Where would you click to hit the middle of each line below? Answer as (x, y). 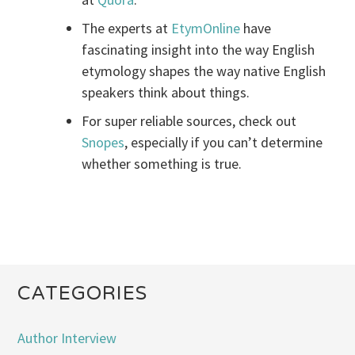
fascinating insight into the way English (198, 50)
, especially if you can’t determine (224, 143)
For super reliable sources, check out (189, 121)
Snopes (103, 143)
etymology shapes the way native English (204, 71)
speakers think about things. (166, 93)
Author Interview (67, 338)
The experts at (127, 29)
